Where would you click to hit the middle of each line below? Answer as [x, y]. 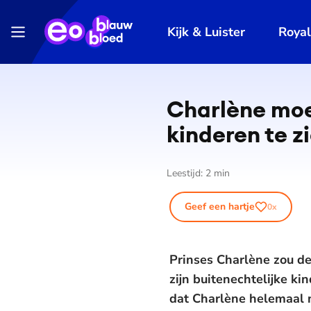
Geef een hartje [220, 207]
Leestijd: [186, 173]
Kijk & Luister [207, 32]
